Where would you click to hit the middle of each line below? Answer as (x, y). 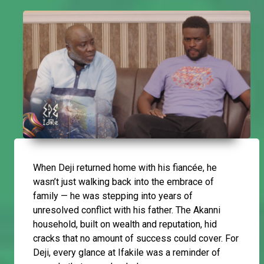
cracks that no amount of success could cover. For (136, 238)
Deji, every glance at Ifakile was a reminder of (127, 252)
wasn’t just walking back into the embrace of (123, 181)
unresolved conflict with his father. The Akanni (127, 210)
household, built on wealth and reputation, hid (125, 224)
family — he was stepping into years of (113, 196)
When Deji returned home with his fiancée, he (125, 167)
